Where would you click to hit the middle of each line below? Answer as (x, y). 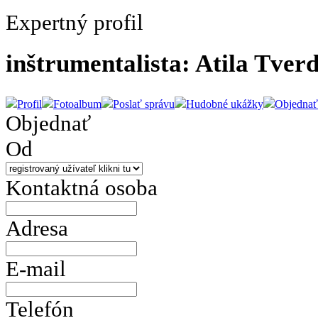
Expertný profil (75, 22)
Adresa (37, 228)
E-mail (36, 268)
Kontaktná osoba (82, 187)
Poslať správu (144, 104)
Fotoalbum (77, 104)
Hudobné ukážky (225, 104)
